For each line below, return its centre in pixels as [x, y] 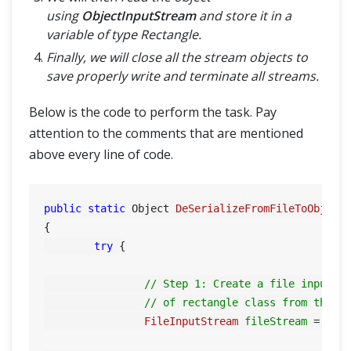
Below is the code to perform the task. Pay [153, 112]
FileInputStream [192, 322]
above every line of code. [101, 155]
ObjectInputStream [139, 16]
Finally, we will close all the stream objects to [177, 58]
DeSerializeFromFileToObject [261, 209]
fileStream [276, 322]
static [107, 209]
